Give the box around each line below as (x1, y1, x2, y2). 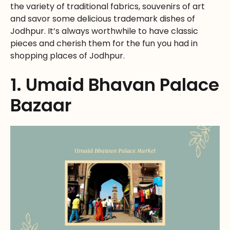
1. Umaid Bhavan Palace (10, 72, 219, 98)
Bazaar (10, 93, 71, 118)
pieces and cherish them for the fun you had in (10, 37, 198, 50)
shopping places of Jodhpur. (10, 50, 125, 62)
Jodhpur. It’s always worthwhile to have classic (10, 25, 198, 37)
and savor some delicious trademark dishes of (10, 13, 195, 25)
